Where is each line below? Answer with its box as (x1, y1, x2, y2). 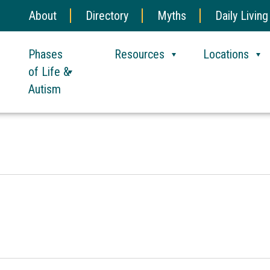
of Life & (28, 64, 70, 79)
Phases (28, 47, 63, 61)
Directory (86, 8, 128, 23)
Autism (28, 82, 61, 96)
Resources (114, 47, 165, 61)
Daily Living (215, 8, 268, 23)
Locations (202, 47, 249, 61)
